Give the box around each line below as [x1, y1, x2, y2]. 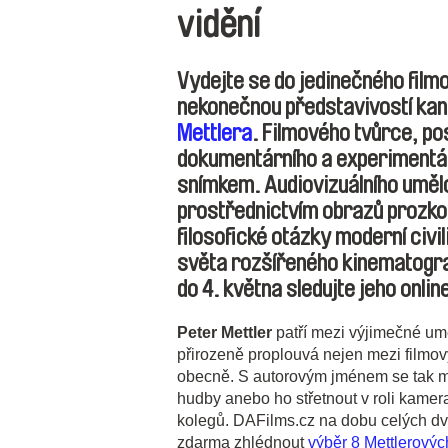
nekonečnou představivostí [177, 95, 416, 120]
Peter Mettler [177, 324, 272, 342]
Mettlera [177, 121, 252, 146]
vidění [177, 6, 260, 45]
